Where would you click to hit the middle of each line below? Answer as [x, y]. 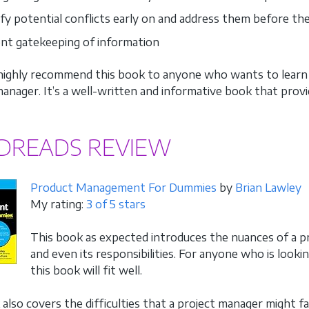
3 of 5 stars [116, 204]
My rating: [58, 204]
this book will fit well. [86, 270]
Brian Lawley [268, 187]
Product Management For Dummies [123, 187]
